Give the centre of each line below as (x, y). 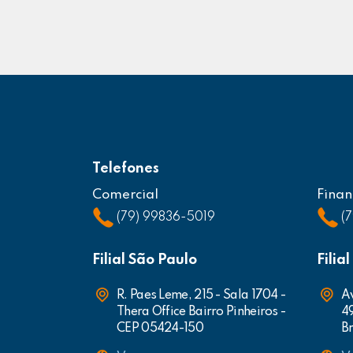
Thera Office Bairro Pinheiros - (201, 312)
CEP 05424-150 (160, 329)
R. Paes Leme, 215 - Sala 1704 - (201, 295)
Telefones (126, 169)
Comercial (125, 195)
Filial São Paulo (145, 260)
